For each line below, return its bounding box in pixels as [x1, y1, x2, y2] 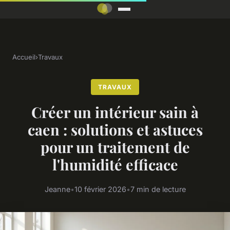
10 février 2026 [74, 184, 126, 194]
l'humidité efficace [52, 155, 178, 175]
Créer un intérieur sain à [31, 102, 199, 122]
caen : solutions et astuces [27, 120, 203, 140]
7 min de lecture [130, 184, 186, 194]
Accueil [12, 53, 35, 62]
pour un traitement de [40, 137, 190, 157]
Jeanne [44, 184, 70, 194]
